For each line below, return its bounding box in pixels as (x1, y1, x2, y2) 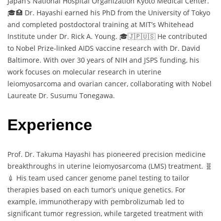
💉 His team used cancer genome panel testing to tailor (7, 173, 189, 183)
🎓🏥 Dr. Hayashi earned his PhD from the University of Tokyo (7, 8, 210, 18)
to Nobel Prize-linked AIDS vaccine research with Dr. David (7, 43, 200, 53)
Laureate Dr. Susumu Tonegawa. (7, 91, 115, 101)
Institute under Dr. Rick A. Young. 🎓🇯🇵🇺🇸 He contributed (7, 32, 207, 41)
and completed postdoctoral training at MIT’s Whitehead (7, 20, 194, 30)
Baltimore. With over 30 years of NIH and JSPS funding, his (7, 55, 199, 65)
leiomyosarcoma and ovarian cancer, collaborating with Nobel (7, 79, 212, 89)
